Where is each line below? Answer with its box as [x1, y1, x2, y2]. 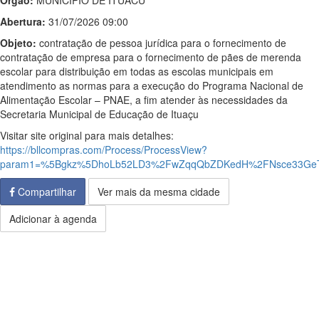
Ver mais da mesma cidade [98, 184, 220, 199]
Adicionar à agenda [9, 211, 97, 226]
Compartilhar [15, 184, 76, 199]
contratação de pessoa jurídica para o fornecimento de [36, 36, 286, 50]
